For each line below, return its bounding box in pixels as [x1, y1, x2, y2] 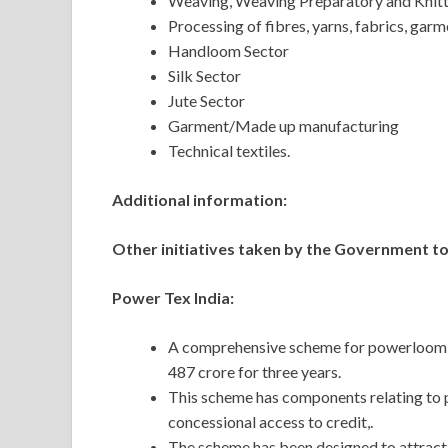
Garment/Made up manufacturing [168, 116, 399, 136]
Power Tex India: [112, 288, 240, 308]
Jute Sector [168, 91, 245, 111]
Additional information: [112, 190, 287, 210]
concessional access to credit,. [168, 412, 376, 432]
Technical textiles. [168, 141, 290, 161]
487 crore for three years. [168, 362, 347, 382]
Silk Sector [168, 66, 241, 86]
